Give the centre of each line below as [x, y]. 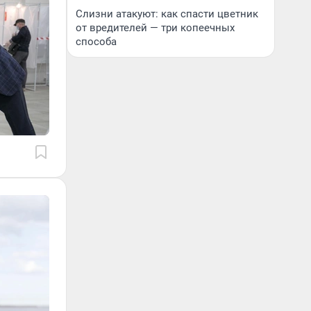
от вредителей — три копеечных [155, 28]
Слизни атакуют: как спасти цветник [167, 14]
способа [96, 42]
